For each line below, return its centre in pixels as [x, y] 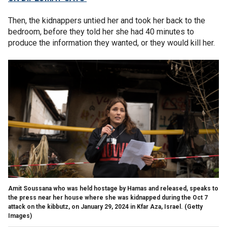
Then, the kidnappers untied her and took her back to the [107, 20]
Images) [20, 216]
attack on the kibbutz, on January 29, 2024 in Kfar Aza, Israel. [96, 206]
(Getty [194, 206]
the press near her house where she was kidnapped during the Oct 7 [108, 197]
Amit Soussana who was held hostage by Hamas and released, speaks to [113, 188]
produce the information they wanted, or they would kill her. [111, 43]
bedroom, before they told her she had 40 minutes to [101, 31]
